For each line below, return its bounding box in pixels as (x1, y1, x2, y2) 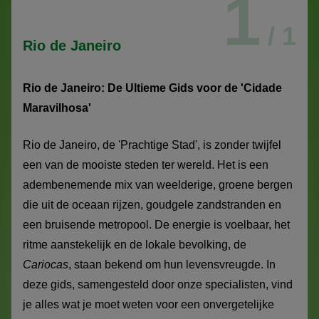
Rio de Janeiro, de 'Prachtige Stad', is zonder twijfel (23, 139, 281, 152)
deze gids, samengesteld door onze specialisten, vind (23, 278, 293, 291)
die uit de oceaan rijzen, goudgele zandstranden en (23, 199, 281, 211)
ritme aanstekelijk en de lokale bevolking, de (23, 239, 246, 251)
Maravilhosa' (23, 102, 91, 115)
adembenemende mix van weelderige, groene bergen (23, 179, 293, 192)
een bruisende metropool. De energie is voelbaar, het (23, 219, 290, 231)
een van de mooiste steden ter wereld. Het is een (23, 159, 268, 172)
